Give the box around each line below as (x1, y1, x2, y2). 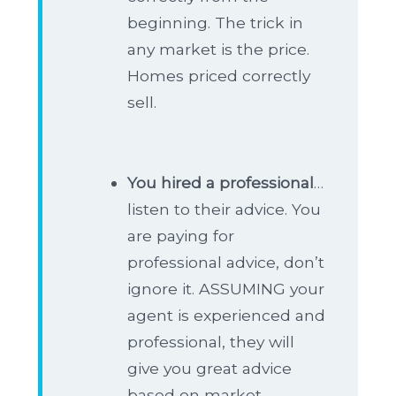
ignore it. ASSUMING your (127, 279, 324, 298)
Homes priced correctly (127, 66, 310, 85)
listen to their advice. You (127, 200, 321, 218)
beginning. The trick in (127, 13, 303, 32)
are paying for (127, 226, 234, 245)
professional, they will (127, 332, 294, 351)
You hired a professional (127, 173, 314, 192)
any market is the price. (127, 40, 314, 58)
